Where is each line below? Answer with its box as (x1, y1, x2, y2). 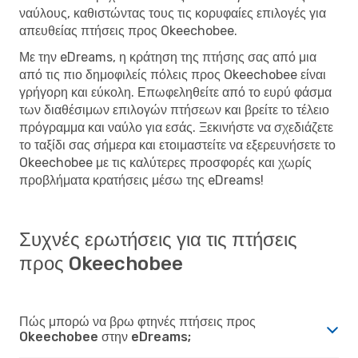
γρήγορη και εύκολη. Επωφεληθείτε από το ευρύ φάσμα (19, 84, 332, 100)
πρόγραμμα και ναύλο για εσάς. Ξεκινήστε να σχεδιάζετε (19, 119, 333, 135)
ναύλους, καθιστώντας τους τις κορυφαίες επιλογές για (19, 5, 326, 21)
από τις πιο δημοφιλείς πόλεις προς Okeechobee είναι (19, 66, 326, 82)
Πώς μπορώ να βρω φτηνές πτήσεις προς (19, 313, 256, 329)
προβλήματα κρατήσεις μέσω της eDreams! (19, 172, 264, 188)
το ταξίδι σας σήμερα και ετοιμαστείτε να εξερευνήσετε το (19, 137, 336, 153)
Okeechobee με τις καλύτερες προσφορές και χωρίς (19, 154, 312, 170)
